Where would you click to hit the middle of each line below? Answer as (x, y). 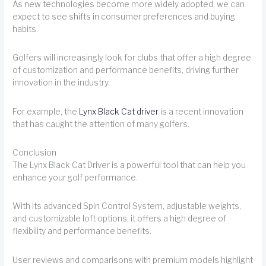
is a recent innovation (201, 111)
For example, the (46, 111)
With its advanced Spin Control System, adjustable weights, (127, 206)
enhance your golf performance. (75, 177)
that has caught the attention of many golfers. (101, 124)
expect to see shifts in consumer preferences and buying (124, 16)
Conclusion (35, 152)
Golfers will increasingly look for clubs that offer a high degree (132, 58)
